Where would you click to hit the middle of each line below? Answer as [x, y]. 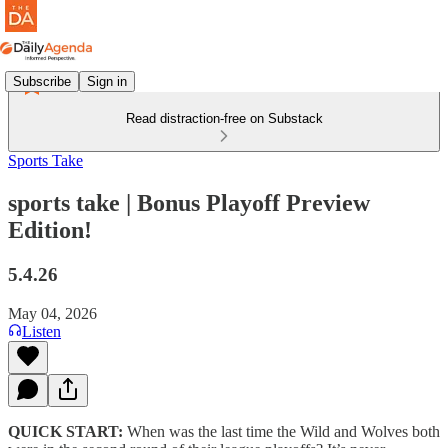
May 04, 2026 [52, 313]
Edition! [50, 229]
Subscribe [42, 81]
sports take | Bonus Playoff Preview [189, 202]
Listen [41, 331]
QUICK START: [65, 431]
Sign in [107, 81]
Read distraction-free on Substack [224, 118]
